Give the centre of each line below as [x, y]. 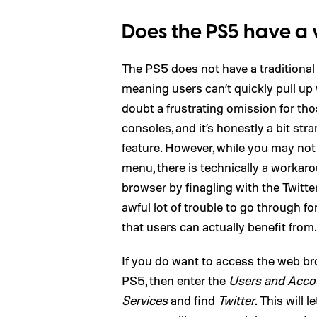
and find [193, 300]
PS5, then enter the [175, 280]
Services [145, 300]
